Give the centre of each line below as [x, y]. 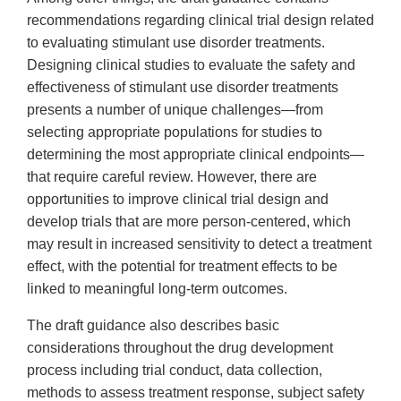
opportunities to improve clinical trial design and [178, 200]
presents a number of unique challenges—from [175, 110]
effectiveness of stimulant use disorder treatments [183, 88]
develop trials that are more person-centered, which [189, 222]
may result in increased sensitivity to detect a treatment [199, 244]
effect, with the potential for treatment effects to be [182, 267]
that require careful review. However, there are [172, 177]
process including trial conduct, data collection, [175, 371]
